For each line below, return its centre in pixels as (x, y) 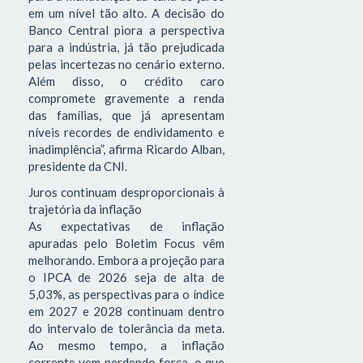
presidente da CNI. (79, 167)
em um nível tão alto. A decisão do (126, 13)
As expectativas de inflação (126, 226)
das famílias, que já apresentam (126, 115)
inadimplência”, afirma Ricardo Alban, (126, 149)
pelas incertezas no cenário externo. (126, 64)
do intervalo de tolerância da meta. (126, 328)
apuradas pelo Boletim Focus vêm (126, 243)
